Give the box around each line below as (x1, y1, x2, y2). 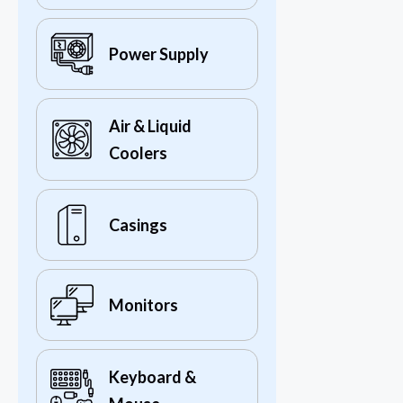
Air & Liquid (109, 116, 192, 137)
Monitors (109, 295, 178, 316)
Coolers (109, 143, 167, 164)
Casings (109, 215, 167, 236)
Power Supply (109, 44, 209, 65)
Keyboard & (109, 367, 196, 388)
